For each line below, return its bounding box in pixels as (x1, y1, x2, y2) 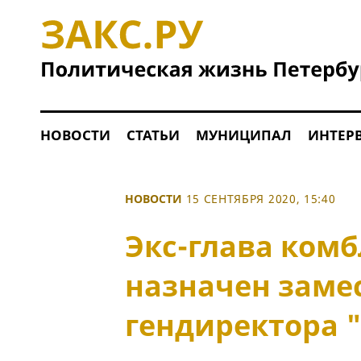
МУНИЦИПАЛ (195, 126, 292, 144)
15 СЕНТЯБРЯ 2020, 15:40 (185, 191, 336, 206)
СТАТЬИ (126, 126, 180, 144)
